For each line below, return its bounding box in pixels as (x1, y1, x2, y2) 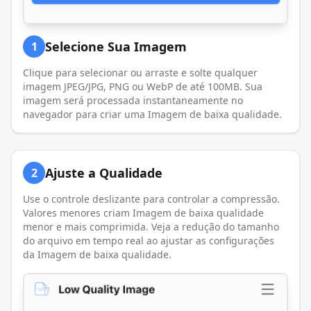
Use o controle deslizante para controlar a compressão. (23, 192, 280, 205)
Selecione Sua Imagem (45, 37, 187, 55)
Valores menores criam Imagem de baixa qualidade (23, 205, 264, 219)
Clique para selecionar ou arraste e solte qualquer (23, 65, 258, 79)
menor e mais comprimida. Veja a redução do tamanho (23, 219, 279, 233)
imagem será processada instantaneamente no (23, 93, 243, 107)
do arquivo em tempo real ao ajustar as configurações (23, 233, 274, 247)
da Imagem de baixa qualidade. (23, 247, 171, 261)
